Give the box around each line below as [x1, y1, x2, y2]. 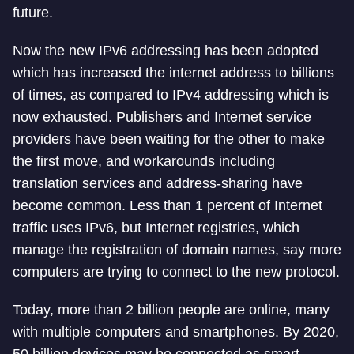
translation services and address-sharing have [13, 175, 303, 191]
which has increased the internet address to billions [13, 65, 334, 81]
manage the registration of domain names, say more [13, 242, 341, 258]
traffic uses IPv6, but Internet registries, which [13, 220, 299, 235]
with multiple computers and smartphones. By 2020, [13, 324, 339, 340]
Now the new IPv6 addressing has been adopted [13, 43, 318, 58]
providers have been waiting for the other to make [13, 131, 325, 147]
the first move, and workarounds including [13, 153, 275, 169]
